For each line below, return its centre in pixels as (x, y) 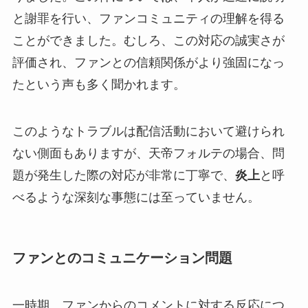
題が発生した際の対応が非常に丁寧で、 (123, 175)
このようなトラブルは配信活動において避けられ (148, 131)
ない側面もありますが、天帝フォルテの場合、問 (148, 153)
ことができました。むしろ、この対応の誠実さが (148, 40)
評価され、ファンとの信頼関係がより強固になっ (148, 62)
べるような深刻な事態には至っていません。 (136, 197)
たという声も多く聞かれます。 (99, 84)
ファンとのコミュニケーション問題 (122, 257)
